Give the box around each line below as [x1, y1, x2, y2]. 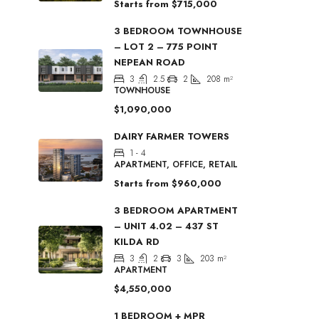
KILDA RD [114, 234, 159, 249]
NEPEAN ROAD [114, 55, 185, 69]
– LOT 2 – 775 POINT [114, 39, 218, 53]
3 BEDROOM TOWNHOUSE [114, 23, 242, 38]
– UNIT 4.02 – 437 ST [114, 219, 219, 233]
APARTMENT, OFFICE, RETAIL [114, 157, 238, 171]
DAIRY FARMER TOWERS [114, 129, 229, 143]
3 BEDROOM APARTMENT [114, 203, 238, 217]
